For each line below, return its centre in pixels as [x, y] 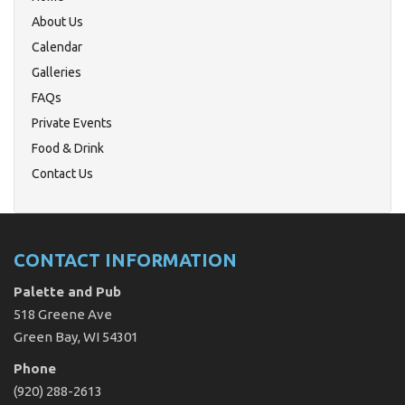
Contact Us [62, 173]
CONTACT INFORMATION [125, 259]
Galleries [57, 72]
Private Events [72, 122]
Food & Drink [68, 148]
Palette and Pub [67, 291]
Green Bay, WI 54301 [76, 336]
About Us [57, 21]
